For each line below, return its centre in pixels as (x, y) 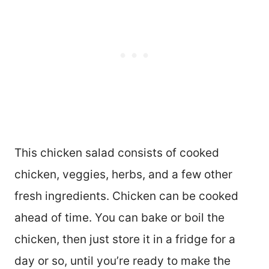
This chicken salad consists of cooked (117, 153)
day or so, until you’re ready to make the (122, 261)
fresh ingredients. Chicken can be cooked (126, 196)
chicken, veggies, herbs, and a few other (123, 174)
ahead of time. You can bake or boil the (119, 217)
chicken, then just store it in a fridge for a (125, 239)
